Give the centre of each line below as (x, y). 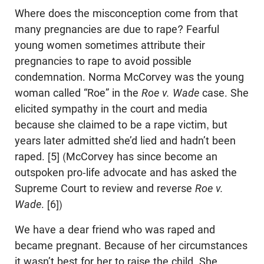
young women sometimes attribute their (110, 45)
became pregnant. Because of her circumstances (131, 245)
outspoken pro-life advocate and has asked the (126, 172)
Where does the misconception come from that (126, 13)
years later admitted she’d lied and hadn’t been (125, 140)
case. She (225, 93)
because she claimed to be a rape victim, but (121, 124)
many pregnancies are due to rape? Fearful (117, 29)
